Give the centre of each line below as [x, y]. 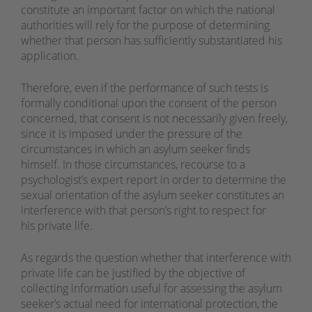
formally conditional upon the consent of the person [149, 103]
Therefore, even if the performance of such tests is [145, 88]
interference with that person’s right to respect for [143, 211]
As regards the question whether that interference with [156, 258]
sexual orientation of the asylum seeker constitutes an [153, 195]
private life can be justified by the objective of [133, 273]
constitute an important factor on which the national [148, 10]
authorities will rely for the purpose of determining [145, 25]
